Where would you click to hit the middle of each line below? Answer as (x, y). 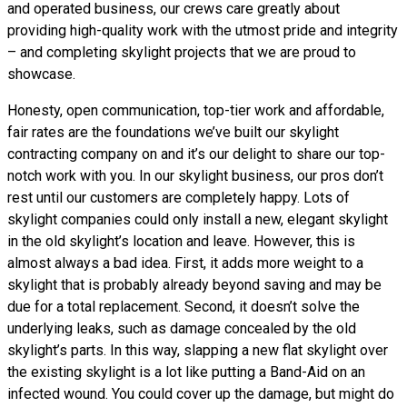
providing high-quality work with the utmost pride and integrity (203, 30)
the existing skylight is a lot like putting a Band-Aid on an (186, 372)
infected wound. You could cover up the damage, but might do (201, 394)
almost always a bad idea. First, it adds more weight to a (185, 263)
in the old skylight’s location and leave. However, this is (181, 241)
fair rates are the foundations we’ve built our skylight (173, 132)
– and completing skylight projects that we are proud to (182, 52)
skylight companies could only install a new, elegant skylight (198, 219)
